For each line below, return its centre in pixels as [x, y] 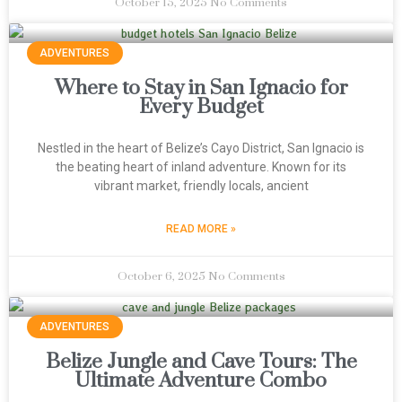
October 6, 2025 [162, 276]
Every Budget [201, 107]
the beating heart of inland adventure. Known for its [201, 167]
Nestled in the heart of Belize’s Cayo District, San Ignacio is [201, 148]
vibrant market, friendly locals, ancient [201, 186]
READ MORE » [201, 229]
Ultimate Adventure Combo [201, 381]
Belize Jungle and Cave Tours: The [201, 362]
